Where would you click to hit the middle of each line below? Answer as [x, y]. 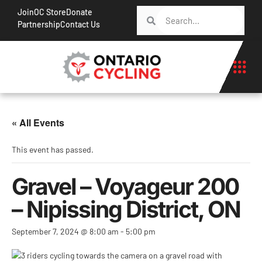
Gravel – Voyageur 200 [125, 186]
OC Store [50, 12]
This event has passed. [53, 149]
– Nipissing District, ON [126, 209]
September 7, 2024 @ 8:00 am [65, 231]
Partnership [39, 24]
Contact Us [80, 24]
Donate [79, 12]
